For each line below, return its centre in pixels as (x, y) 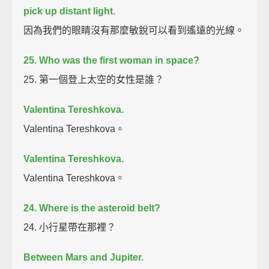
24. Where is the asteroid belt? (92, 208)
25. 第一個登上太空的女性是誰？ (94, 79)
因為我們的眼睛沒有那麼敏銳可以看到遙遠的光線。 (134, 30)
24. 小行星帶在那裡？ (70, 227)
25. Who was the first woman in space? (112, 60)
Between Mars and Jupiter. (84, 257)
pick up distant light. (70, 11)
